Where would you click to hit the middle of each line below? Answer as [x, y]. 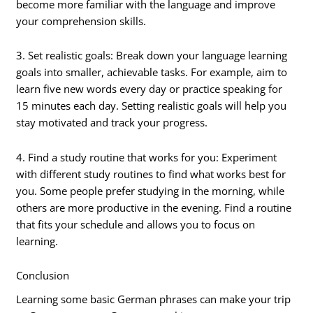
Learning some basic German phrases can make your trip [154, 299]
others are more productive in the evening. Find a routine [154, 207]
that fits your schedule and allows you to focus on [136, 224]
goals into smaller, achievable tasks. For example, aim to [152, 72]
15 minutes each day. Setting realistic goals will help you [152, 106]
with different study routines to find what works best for [151, 174]
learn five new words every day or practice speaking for [150, 89]
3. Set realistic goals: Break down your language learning [152, 56]
